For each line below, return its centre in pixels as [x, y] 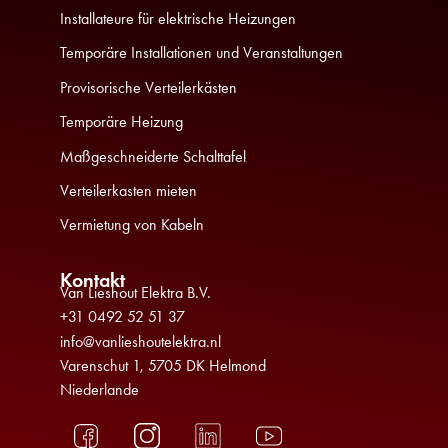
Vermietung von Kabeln [132, 225]
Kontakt [92, 279]
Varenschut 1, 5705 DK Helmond [163, 365]
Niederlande [99, 390]
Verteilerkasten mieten [128, 190]
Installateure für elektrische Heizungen [178, 18]
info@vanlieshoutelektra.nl [140, 341]
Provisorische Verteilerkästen [148, 87]
